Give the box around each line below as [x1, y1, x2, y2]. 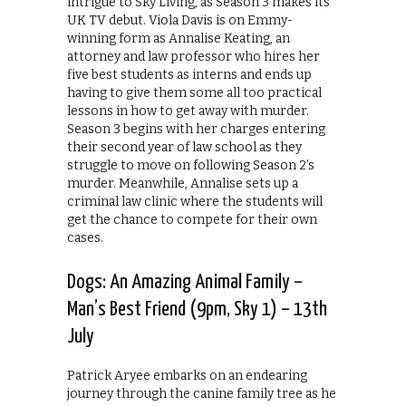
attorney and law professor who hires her [67, 49, 320, 65]
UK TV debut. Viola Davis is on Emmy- [67, 13, 293, 29]
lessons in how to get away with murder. [67, 103, 309, 120]
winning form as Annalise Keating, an [67, 31, 290, 47]
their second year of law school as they [67, 140, 302, 156]
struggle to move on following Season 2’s [67, 158, 314, 174]
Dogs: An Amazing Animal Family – [67, 272, 303, 294]
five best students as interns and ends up [67, 67, 312, 83]
